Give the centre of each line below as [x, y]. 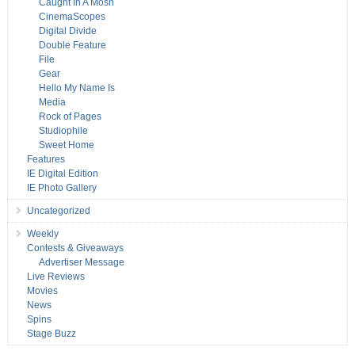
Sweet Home [66, 145]
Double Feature [72, 46]
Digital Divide [67, 31]
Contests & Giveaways [75, 248]
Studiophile [63, 131]
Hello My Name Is [76, 88]
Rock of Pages [70, 117]
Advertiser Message [81, 263]
